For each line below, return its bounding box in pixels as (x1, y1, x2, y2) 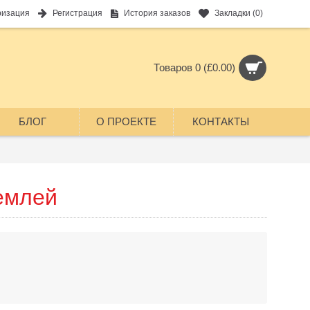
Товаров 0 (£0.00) (154, 62, 235, 73)
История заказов (124, 8, 190, 19)
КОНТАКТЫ (192, 116, 249, 127)
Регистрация (53, 8, 102, 19)
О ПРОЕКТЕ (96, 116, 156, 127)
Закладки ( (215, 8, 255, 19)
